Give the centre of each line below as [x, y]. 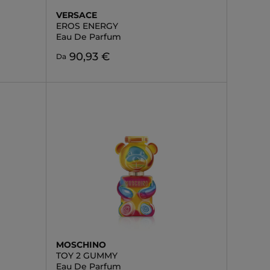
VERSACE [76, 15]
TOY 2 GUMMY [86, 256]
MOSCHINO [81, 245]
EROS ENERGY [87, 26]
